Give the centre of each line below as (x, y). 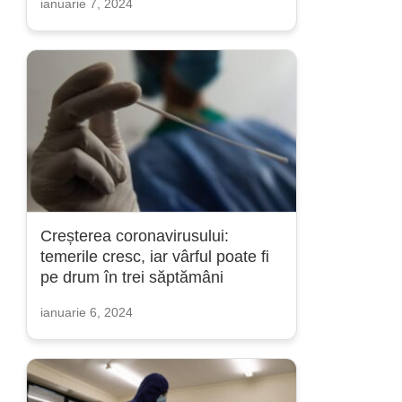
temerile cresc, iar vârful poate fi (155, 257)
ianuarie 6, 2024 (87, 312)
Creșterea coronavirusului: (135, 236)
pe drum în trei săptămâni (132, 277)
